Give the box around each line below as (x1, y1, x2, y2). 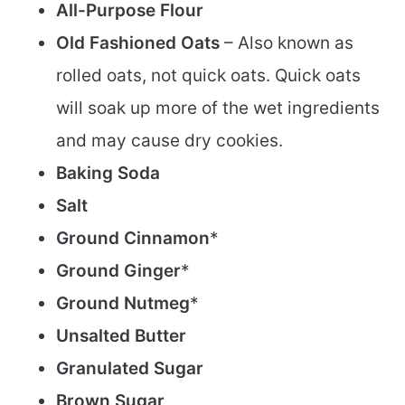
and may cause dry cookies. (56, 130, 283, 152)
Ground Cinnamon (56, 228, 210, 250)
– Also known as (220, 33, 353, 54)
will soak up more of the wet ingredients (56, 98, 380, 119)
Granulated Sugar (56, 358, 203, 380)
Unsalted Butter (56, 325, 186, 347)
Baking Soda (56, 163, 160, 184)
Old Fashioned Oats (56, 33, 220, 54)
